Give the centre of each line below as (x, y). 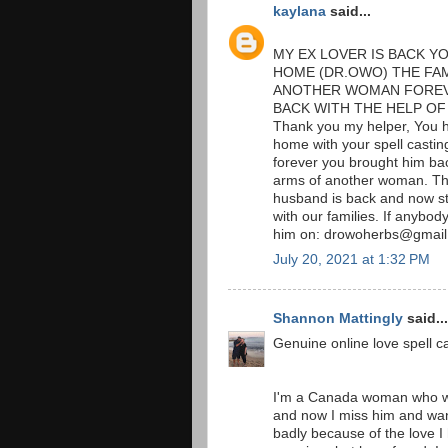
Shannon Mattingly (338, 319)
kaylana (299, 12)
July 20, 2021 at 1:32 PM (351, 259)
